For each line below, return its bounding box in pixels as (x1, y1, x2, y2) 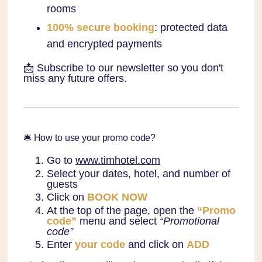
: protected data (154, 22, 227, 34)
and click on (125, 239, 187, 251)
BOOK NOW (87, 191, 147, 204)
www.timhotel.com (75, 154, 160, 167)
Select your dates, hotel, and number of (46, 167, 230, 180)
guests (46, 178, 78, 190)
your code (74, 239, 125, 251)
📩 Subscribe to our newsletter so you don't (23, 62, 223, 74)
